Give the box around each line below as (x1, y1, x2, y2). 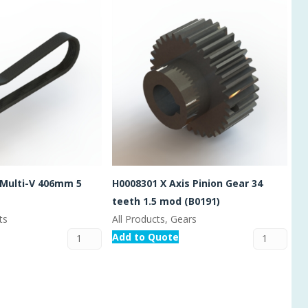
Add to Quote (112, 230, 179, 243)
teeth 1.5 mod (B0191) (112, 194, 220, 208)
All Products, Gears (112, 212, 197, 225)
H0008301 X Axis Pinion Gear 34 (112, 176, 263, 190)
